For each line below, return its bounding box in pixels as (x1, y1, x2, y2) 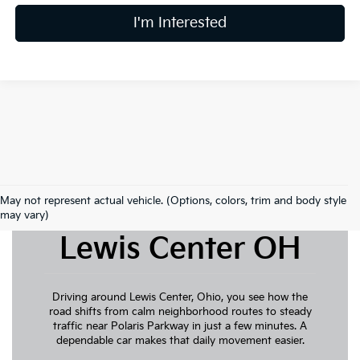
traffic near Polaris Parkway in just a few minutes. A (53, 320, 307, 333)
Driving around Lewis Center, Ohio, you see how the (52, 291, 308, 305)
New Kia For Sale (59, 201, 301, 236)
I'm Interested (133, 14, 227, 31)
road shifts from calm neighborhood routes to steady (48, 305, 312, 319)
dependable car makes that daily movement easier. (55, 334, 305, 348)
